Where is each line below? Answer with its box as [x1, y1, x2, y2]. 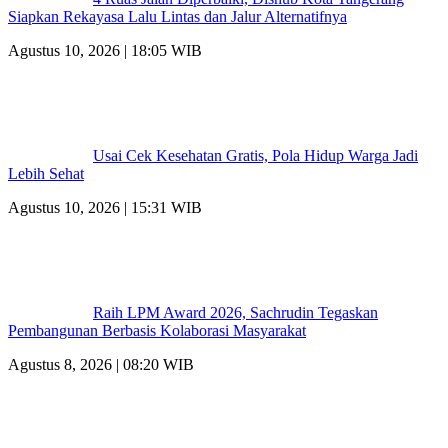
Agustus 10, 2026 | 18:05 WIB [8, 42, 202, 60]
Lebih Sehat [8, 165, 84, 183]
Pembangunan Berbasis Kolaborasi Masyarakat [8, 322, 306, 340]
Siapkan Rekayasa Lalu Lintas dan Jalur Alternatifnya [8, 8, 347, 26]
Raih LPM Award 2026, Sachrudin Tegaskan [93, 304, 378, 322]
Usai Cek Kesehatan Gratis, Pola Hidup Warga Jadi [93, 147, 418, 165]
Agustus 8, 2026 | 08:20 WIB [8, 356, 194, 374]
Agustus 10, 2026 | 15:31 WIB [8, 199, 202, 217]
